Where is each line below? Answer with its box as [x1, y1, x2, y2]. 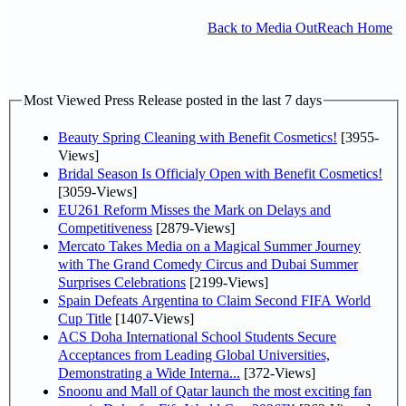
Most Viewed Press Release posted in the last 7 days [24, 92, 322, 108]
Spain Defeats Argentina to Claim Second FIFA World [58, 292, 371, 308]
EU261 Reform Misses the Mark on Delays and [58, 201, 331, 217]
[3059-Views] [58, 183, 137, 199]
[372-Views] [240, 364, 315, 381]
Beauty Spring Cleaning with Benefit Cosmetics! [58, 129, 337, 145]
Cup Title [58, 310, 111, 326]
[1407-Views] [111, 310, 194, 326]
